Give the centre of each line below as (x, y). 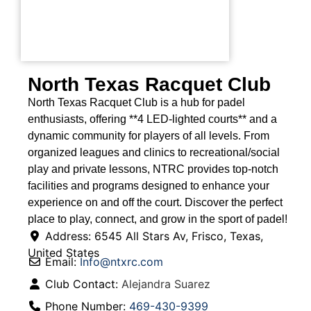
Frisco (208, 236)
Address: (70, 236)
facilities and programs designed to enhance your (149, 186)
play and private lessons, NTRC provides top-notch (153, 169)
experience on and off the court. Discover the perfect (155, 202)
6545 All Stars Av (140, 236)
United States (64, 253)
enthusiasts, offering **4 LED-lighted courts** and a (152, 119)
